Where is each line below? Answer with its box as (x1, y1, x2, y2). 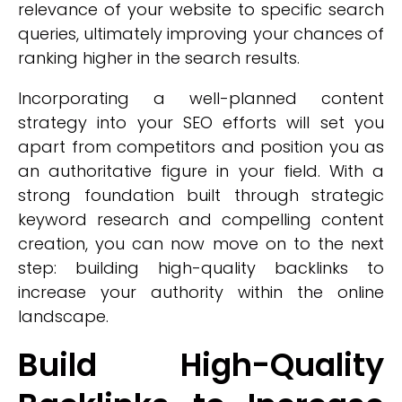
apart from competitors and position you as (18, 135, 384, 158)
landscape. (18, 305, 109, 328)
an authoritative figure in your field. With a (18, 160, 384, 182)
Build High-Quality (18, 343, 384, 387)
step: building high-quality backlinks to (18, 257, 384, 279)
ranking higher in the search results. (18, 47, 300, 69)
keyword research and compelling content (18, 208, 384, 231)
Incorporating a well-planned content (18, 87, 384, 109)
